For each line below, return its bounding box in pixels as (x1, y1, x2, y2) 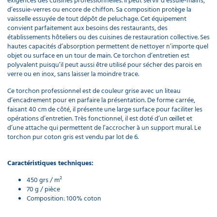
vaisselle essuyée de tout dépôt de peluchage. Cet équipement (7, 13, 186, 24)
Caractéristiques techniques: (7, 157, 93, 169)
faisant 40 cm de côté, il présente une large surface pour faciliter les (7, 103, 202, 115)
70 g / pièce (27, 183, 60, 195)
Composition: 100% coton (27, 192, 101, 204)
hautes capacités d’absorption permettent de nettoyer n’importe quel (7, 40, 208, 52)
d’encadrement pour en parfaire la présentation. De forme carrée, (7, 94, 195, 106)
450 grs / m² (27, 174, 62, 186)
